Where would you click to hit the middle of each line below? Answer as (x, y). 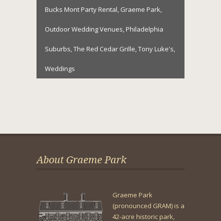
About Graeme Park (81, 160)
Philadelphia (145, 29)
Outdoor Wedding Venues (84, 29)
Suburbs (58, 49)
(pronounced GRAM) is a (148, 206)
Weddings (60, 69)
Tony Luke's (156, 49)
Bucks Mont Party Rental (81, 9)
